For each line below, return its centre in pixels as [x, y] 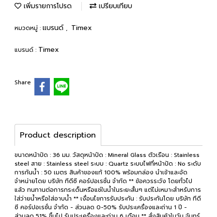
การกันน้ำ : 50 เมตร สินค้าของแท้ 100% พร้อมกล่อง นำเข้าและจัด [101, 172]
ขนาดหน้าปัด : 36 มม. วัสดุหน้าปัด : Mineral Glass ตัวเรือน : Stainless [107, 155]
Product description [58, 135]
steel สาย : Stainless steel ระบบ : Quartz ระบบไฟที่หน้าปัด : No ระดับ [108, 163]
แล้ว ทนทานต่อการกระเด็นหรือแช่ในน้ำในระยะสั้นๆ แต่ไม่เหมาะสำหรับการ [108, 190]
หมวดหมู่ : [29, 28]
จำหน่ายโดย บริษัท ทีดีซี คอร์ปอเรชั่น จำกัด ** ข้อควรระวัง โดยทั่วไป [103, 181]
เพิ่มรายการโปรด [46, 6]
